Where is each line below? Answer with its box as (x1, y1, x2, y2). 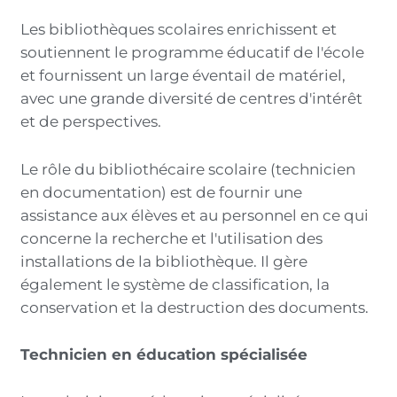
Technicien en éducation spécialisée (20, 345, 313, 363)
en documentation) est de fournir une (20, 183, 303, 201)
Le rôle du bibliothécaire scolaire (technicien (20, 160, 356, 178)
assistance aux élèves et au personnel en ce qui (20, 206, 370, 224)
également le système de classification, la (20, 275, 331, 293)
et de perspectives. (20, 113, 162, 131)
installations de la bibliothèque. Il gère (20, 252, 308, 270)
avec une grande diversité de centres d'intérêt (20, 90, 363, 108)
